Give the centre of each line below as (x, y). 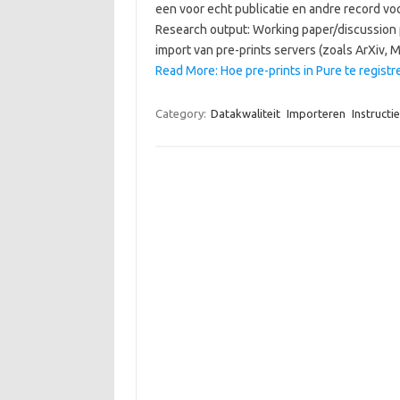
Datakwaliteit (245, 113)
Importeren (316, 113)
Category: (182, 113)
